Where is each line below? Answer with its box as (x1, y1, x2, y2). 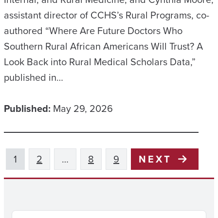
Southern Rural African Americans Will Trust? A (4, 39, 203, 53)
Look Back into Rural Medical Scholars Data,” (4, 54, 196, 69)
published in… (4, 70, 63, 84)
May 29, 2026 (53, 101, 113, 115)
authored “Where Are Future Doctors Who (4, 23, 182, 37)
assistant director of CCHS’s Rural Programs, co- (4, 8, 209, 22)
